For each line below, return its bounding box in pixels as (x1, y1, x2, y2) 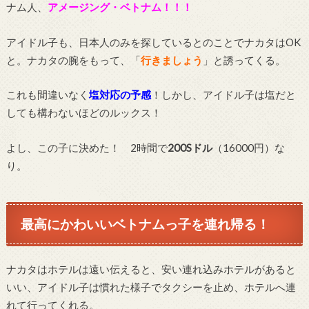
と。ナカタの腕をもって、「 (6, 53, 141, 66)
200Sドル (167, 141, 212, 154)
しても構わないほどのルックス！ (6, 106, 161, 119)
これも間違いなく (6, 88, 89, 101)
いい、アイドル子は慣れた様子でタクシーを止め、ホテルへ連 (6, 280, 296, 293)
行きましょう (140, 53, 203, 66)
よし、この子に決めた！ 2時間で (6, 141, 168, 154)
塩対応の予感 (88, 88, 151, 101)
